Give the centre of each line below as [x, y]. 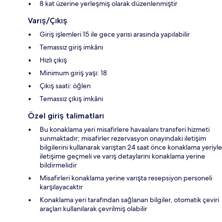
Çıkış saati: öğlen [65, 86]
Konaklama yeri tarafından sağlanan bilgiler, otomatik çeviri [129, 200]
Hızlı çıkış [53, 60]
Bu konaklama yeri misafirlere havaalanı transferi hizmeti [125, 130]
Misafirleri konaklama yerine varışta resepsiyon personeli [126, 178]
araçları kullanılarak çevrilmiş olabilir [93, 209]
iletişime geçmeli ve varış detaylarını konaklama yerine [122, 156]
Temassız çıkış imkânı [71, 99]
